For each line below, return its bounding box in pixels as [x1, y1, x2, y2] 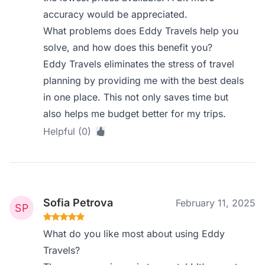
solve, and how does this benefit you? [43, 41, 213, 53]
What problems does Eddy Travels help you [43, 25, 239, 37]
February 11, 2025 [176, 197, 256, 209]
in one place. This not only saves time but [43, 91, 229, 103]
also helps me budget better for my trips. [43, 108, 227, 119]
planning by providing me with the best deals [43, 75, 244, 86]
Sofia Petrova [43, 196, 114, 209]
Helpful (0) [43, 125, 92, 137]
